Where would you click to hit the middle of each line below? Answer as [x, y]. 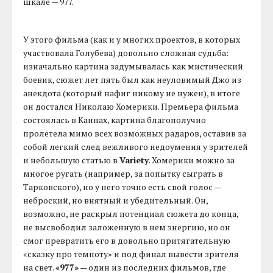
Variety [134, 160]
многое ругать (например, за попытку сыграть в [123, 174]
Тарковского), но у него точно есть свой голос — [122, 187]
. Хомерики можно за [192, 160]
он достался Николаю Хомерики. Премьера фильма [131, 107]
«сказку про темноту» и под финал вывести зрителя [131, 254]
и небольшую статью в [72, 160]
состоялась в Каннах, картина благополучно [115, 120]
